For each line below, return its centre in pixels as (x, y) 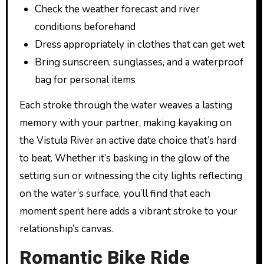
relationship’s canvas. (66, 229)
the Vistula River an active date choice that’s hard (128, 140)
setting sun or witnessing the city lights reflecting (131, 176)
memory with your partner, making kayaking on (125, 123)
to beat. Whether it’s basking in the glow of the (124, 158)
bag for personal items (85, 80)
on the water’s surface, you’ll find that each (115, 193)
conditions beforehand (85, 27)
